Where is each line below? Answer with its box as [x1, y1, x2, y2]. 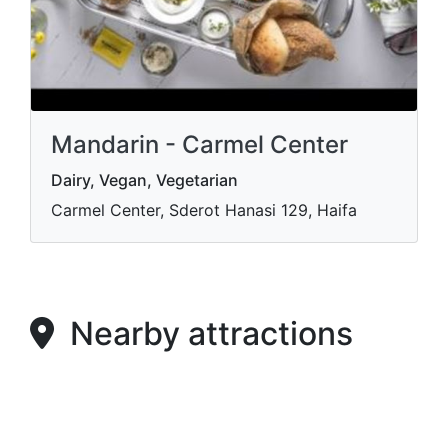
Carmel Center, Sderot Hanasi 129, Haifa [51, 200, 357, 220]
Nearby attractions [54, 314, 353, 353]
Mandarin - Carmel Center [51, 130, 348, 159]
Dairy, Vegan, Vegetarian [51, 170, 238, 190]
